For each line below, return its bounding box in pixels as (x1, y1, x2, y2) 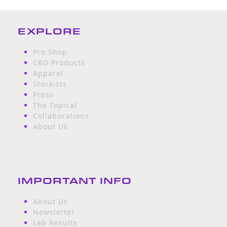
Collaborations (32, 111, 89, 121)
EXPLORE (17, 24, 81, 38)
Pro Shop (32, 47, 67, 57)
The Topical (32, 100, 77, 110)
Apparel (32, 68, 63, 79)
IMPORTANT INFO (17, 174, 132, 187)
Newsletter (32, 207, 75, 217)
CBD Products (32, 58, 85, 68)
